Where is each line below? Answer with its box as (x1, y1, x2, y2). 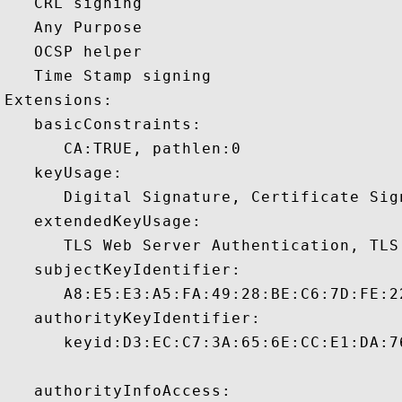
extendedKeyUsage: (4, 213, 202, 230)
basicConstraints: (4, 116, 202, 133)
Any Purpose (4, 19, 153, 36)
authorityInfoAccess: (4, 382, 232, 399)
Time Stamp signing (4, 67, 222, 84)
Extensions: (4, 92, 133, 109)
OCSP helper (4, 43, 153, 60)
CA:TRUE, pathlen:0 (4, 140, 251, 157)
